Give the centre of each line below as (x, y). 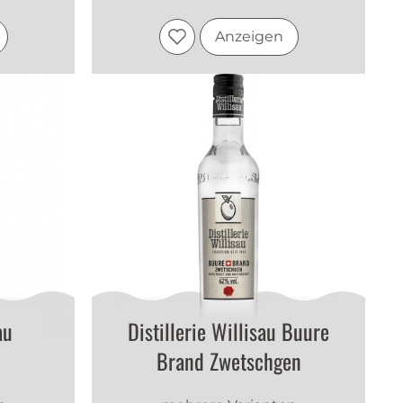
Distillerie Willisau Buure (229, 331)
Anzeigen (249, 36)
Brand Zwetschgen (228, 361)
